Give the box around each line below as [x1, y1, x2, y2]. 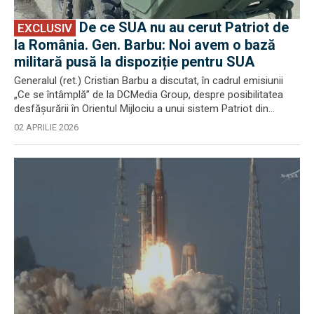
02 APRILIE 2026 [14, 121, 78, 132]
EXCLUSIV [18, 20, 72, 35]
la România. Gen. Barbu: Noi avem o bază [14, 36, 275, 53]
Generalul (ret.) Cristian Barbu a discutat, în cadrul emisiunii [14, 74, 283, 87]
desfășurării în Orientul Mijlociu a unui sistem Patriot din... [14, 102, 275, 115]
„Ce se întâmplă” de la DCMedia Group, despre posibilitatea [14, 88, 283, 101]
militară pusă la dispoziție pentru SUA [14, 53, 254, 70]
